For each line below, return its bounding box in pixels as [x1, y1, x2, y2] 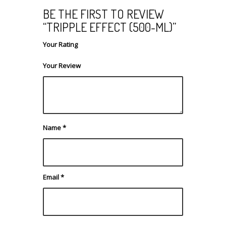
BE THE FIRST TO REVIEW [43, 6, 164, 22]
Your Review [43, 61, 81, 70]
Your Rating [43, 39, 78, 49]
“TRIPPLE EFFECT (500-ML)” [43, 19, 176, 35]
